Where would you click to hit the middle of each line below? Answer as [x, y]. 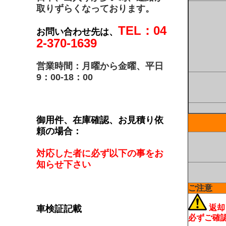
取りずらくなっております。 [95, 9]
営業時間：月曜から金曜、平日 [100, 66]
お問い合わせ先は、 [77, 32]
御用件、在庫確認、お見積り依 [100, 120]
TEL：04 [142, 31]
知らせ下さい [64, 164]
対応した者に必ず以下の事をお [100, 153]
